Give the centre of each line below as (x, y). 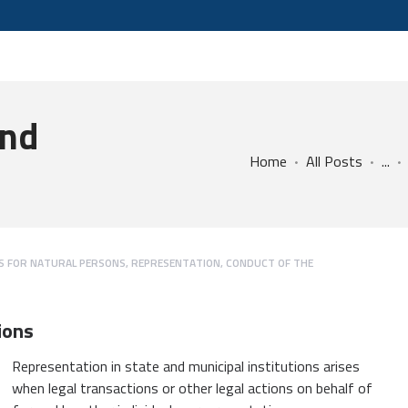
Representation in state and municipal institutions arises (186, 366)
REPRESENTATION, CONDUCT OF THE (222, 263)
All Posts (334, 161)
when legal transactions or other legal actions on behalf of (192, 388)
